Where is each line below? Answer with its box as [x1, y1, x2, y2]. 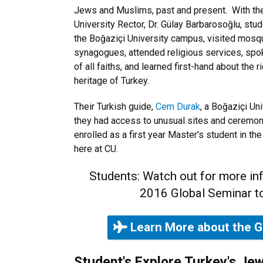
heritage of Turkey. [74, 75, 154, 86]
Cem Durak [156, 101, 200, 112]
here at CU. [74, 143, 118, 154]
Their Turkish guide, [74, 101, 156, 112]
